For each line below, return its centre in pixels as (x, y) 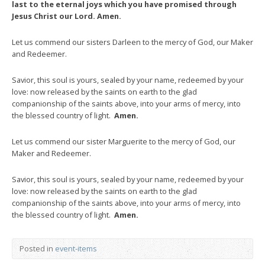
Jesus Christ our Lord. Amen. (67, 16)
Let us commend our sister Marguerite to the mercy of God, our (124, 141)
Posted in (37, 248)
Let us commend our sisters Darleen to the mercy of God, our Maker (132, 42)
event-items (76, 248)
